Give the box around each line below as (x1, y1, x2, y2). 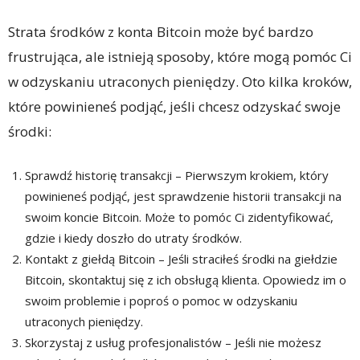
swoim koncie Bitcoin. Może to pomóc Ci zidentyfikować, (25, 209, 333, 226)
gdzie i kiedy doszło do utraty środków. (25, 230, 242, 247)
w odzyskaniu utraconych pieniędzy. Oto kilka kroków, (8, 72, 352, 92)
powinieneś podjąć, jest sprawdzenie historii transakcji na (25, 188, 342, 205)
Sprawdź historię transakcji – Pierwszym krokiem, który (25, 167, 329, 184)
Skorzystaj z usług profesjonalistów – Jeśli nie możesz (25, 334, 321, 351)
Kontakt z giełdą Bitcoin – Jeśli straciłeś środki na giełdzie (25, 251, 337, 268)
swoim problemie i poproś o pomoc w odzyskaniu (25, 292, 297, 309)
